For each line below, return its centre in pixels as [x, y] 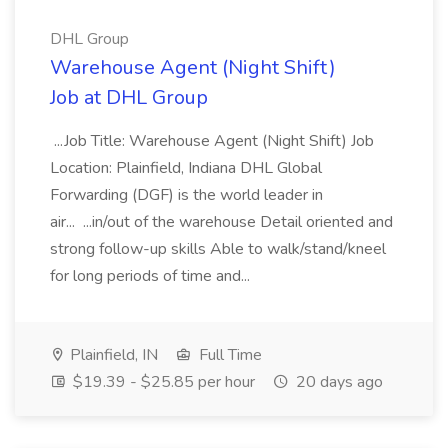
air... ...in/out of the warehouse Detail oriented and [221, 222]
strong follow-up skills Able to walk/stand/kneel [218, 249]
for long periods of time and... [152, 276]
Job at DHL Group [129, 97]
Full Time [228, 355]
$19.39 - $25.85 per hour [162, 382]
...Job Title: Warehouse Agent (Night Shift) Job [212, 141]
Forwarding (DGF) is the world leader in [186, 195]
